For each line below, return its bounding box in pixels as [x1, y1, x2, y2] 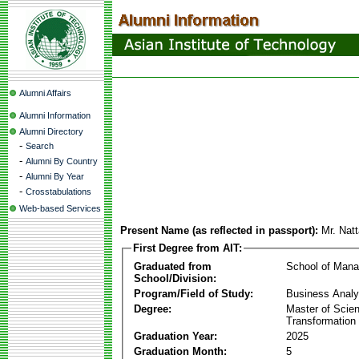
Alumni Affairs [19, 88, 71, 98]
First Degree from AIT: [133, 242, 242, 254]
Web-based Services [19, 204, 101, 213]
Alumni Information [19, 111, 91, 120]
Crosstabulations [26, 187, 91, 196]
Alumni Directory [19, 127, 83, 136]
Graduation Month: [134, 345, 227, 357]
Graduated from [134, 260, 212, 272]
